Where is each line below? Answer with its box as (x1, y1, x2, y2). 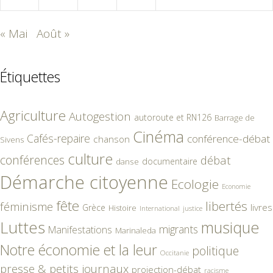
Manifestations (48, 222, 112, 236)
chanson (93, 132, 130, 146)
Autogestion (69, 108, 131, 124)
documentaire (142, 155, 197, 167)
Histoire (108, 202, 136, 213)
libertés (205, 197, 247, 214)
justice (183, 203, 202, 213)
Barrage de (214, 112, 255, 123)
